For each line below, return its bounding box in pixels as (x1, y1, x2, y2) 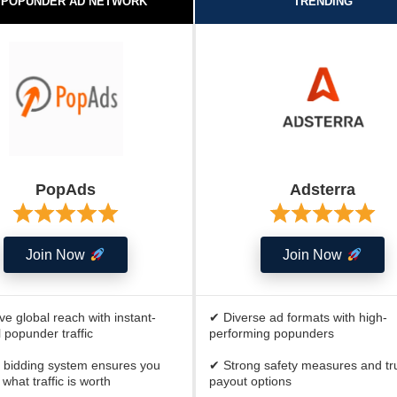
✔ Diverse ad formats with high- (209, 310, 387, 324)
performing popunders (209, 326, 334, 340)
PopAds (35, 181, 96, 198)
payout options (209, 374, 292, 388)
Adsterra (290, 181, 355, 198)
